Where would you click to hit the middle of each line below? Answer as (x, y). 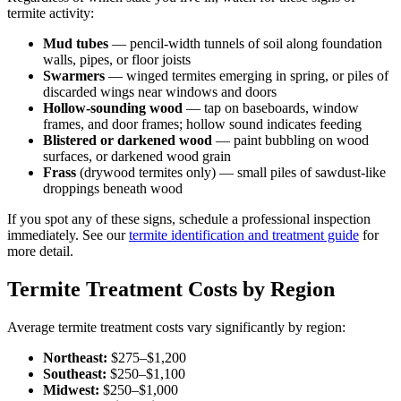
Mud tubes (76, 44)
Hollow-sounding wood (113, 108)
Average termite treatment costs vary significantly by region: (176, 327)
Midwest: (71, 389)
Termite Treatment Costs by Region (171, 290)
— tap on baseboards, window (271, 108)
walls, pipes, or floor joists (117, 60)
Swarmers (74, 76)
